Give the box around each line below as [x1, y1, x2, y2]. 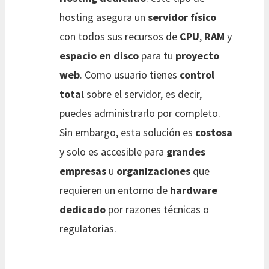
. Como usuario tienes [80, 67, 180, 82]
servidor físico [148, 10, 216, 24]
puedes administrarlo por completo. [59, 106, 220, 120]
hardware [170, 183, 217, 197]
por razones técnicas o [106, 202, 209, 216]
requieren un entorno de [59, 183, 170, 197]
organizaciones [116, 163, 190, 178]
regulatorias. [59, 221, 116, 235]
